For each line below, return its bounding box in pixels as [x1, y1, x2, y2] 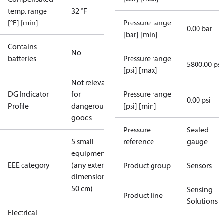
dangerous [71, 101, 107, 110]
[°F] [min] [8, 18, 38, 27]
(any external [71, 160, 114, 170]
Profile [8, 101, 29, 110]
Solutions [187, 196, 218, 206]
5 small [71, 136, 94, 146]
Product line [123, 190, 163, 200]
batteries [8, 53, 36, 63]
